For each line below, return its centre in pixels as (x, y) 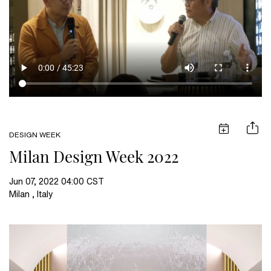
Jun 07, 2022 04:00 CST (57, 182)
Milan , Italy (31, 194)
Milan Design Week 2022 (94, 157)
